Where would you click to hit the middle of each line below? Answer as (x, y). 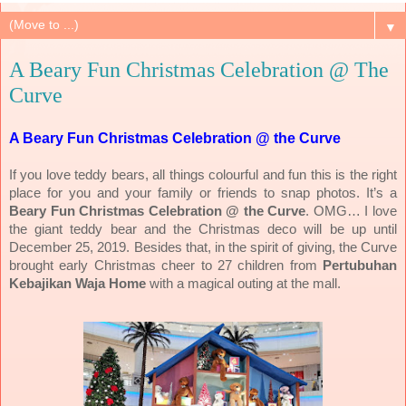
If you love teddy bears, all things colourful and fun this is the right (203, 174)
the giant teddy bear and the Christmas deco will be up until (203, 229)
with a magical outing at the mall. (243, 283)
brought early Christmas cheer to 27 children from (166, 265)
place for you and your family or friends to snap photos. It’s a (203, 193)
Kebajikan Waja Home (77, 283)
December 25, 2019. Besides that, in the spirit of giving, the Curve (203, 247)
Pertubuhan (360, 265)
